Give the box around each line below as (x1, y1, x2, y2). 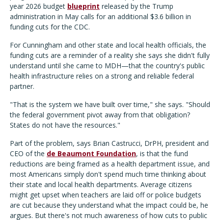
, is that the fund (136, 149, 188, 159)
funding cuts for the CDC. (10, 22, 90, 32)
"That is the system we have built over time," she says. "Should (10, 100, 210, 110)
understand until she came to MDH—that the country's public (10, 61, 205, 71)
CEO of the (10, 149, 47, 159)
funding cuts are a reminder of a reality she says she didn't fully (10, 51, 210, 60)
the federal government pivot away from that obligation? (10, 110, 190, 120)
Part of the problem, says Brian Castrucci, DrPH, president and (10, 138, 209, 148)
